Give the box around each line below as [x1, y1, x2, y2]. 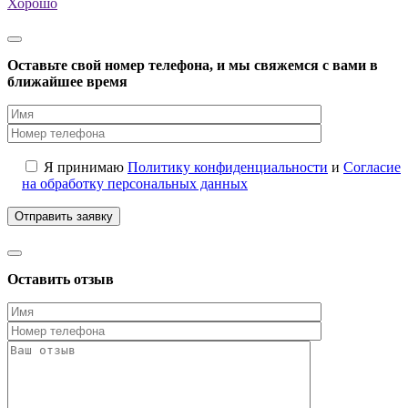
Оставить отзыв [7, 271, 114, 288]
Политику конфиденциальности [127, 159, 328, 176]
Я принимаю [44, 159, 127, 176]
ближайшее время [7, 74, 127, 90]
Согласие [343, 159, 401, 176]
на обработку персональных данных [22, 176, 248, 192]
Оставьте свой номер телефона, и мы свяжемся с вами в [7, 57, 378, 74]
